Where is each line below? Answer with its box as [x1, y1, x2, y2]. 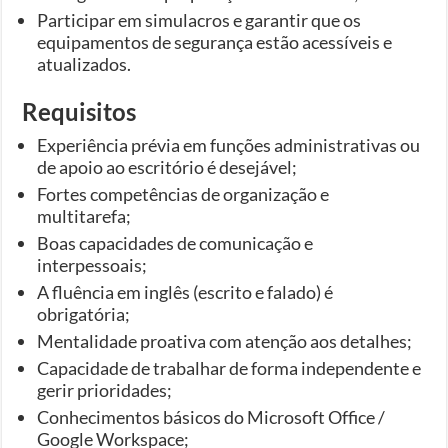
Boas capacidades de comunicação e [37, 231, 314, 254]
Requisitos [22, 96, 137, 126]
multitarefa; [37, 204, 132, 227]
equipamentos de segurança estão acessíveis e [37, 30, 393, 53]
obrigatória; [37, 302, 131, 325]
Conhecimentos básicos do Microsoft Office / [37, 405, 386, 428]
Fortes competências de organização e [37, 182, 330, 205]
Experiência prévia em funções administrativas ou [37, 133, 421, 156]
